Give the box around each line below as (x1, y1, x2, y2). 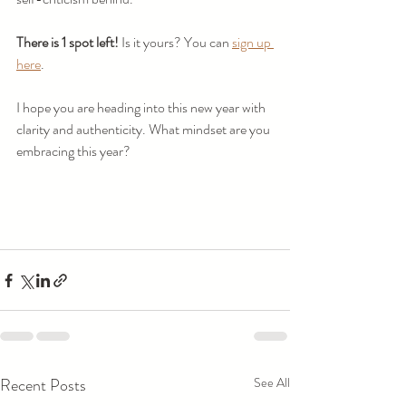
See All (254, 373, 290, 391)
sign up (232, 32, 274, 53)
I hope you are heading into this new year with (16, 97, 268, 118)
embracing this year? (16, 140, 130, 161)
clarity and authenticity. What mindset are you (16, 119, 273, 140)
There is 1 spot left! (16, 32, 121, 53)
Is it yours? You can (121, 32, 232, 53)
